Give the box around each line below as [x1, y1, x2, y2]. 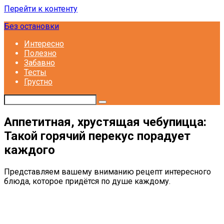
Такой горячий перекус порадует [4, 128, 190, 143]
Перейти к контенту [4, 4, 77, 13]
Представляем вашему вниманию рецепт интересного [4, 166, 211, 176]
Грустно [24, 77, 52, 86]
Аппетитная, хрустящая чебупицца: [4, 114, 206, 129]
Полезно [24, 48, 56, 58]
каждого [4, 142, 55, 157]
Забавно [24, 58, 55, 67]
